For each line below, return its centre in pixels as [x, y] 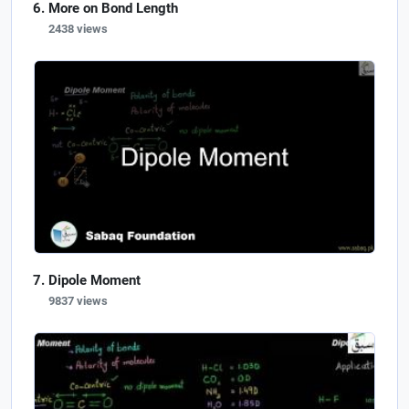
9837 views [78, 300]
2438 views [78, 29]
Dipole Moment [94, 280]
